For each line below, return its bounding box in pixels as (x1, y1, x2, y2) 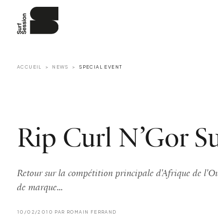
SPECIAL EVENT (79, 64, 123, 70)
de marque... (17, 182, 63, 193)
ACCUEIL (17, 64, 42, 70)
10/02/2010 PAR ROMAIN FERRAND (17, 208, 117, 215)
